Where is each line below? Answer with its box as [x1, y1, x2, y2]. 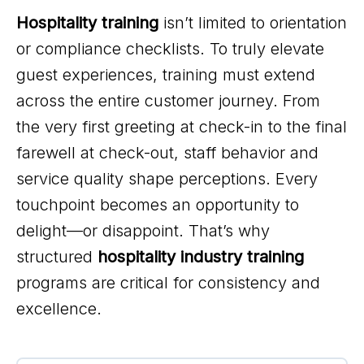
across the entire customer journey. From [16, 91, 320, 110]
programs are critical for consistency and [16, 273, 320, 292]
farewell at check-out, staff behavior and [16, 143, 318, 162]
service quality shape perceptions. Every [16, 169, 318, 188]
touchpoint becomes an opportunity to [16, 195, 299, 214]
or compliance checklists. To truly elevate [16, 39, 324, 58]
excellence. [16, 299, 102, 318]
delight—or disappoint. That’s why [16, 221, 270, 240]
